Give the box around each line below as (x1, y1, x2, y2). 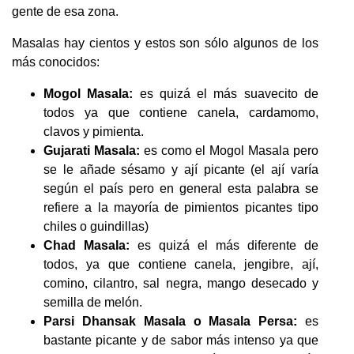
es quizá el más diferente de (130, 238, 318, 252)
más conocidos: (12, 55, 100, 69)
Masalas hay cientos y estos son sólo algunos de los (12, 36, 318, 50)
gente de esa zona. (12, 4, 119, 18)
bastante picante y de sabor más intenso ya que (43, 333, 318, 347)
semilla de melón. (43, 295, 142, 309)
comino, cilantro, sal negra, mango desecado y (43, 276, 318, 290)
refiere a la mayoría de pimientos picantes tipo (43, 200, 318, 214)
